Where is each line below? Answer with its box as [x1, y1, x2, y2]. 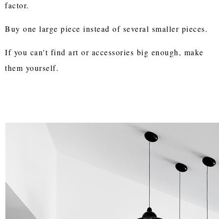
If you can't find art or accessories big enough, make [5, 46, 204, 57]
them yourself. [5, 62, 59, 73]
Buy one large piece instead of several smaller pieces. [5, 23, 211, 34]
